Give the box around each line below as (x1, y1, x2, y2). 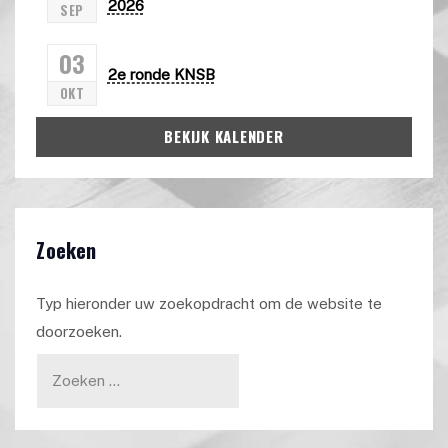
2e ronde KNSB (107, 66, 215, 84)
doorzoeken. (36, 322, 123, 340)
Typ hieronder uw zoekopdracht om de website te (36, 294, 383, 312)
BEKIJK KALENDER (164, 125, 284, 148)
